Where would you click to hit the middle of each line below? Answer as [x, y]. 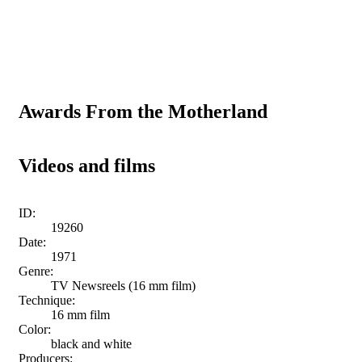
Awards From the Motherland [143, 111]
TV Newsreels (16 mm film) [123, 285]
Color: [35, 329]
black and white [91, 343]
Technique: [47, 300]
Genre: [36, 271]
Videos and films [87, 165]
